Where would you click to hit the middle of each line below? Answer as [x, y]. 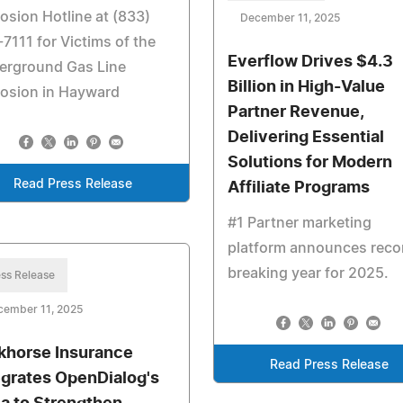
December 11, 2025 [290, 18]
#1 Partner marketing [299, 224]
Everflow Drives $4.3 [310, 63]
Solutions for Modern [309, 163]
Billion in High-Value [306, 88]
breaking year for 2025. [308, 274]
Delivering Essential [305, 138]
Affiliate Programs [298, 188]
